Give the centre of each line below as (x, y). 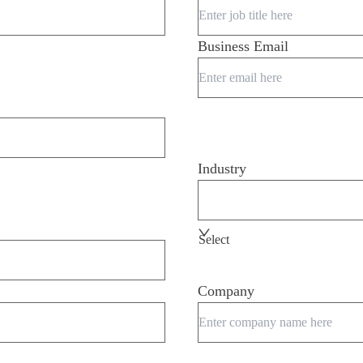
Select (214, 239)
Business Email (243, 46)
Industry (222, 169)
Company (226, 291)
